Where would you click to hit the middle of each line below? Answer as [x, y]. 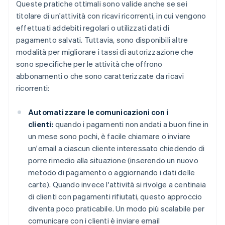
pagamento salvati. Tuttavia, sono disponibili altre [102, 39]
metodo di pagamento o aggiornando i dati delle [112, 172]
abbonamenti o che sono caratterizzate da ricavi [100, 76]
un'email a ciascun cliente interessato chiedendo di [117, 148]
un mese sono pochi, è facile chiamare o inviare [109, 136]
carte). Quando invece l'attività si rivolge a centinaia [117, 184]
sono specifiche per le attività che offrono [89, 64]
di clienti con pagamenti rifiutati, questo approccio [115, 196]
